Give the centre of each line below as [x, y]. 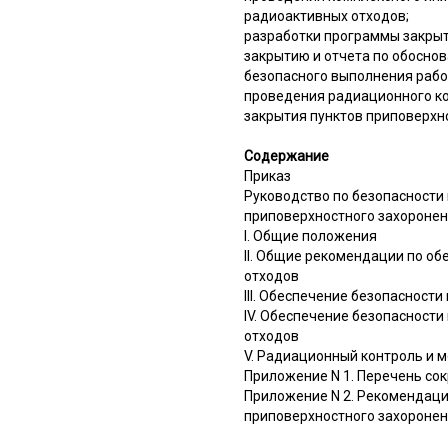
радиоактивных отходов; [326, 15]
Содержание [286, 155]
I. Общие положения [310, 235]
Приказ [267, 175]
